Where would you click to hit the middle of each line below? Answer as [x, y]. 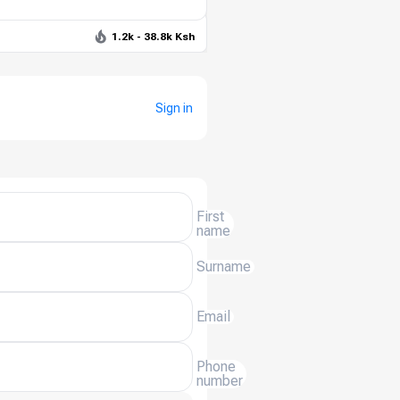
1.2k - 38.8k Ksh [154, 37]
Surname [224, 267]
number [220, 381]
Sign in [174, 108]
